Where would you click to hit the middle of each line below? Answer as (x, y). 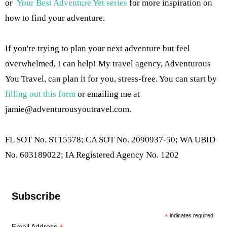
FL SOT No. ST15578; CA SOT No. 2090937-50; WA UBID (110, 139)
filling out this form (40, 94)
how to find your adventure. (55, 18)
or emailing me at (108, 94)
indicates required (191, 215)
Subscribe (36, 196)
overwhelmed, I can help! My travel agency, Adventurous (108, 63)
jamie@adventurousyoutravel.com (67, 109)
